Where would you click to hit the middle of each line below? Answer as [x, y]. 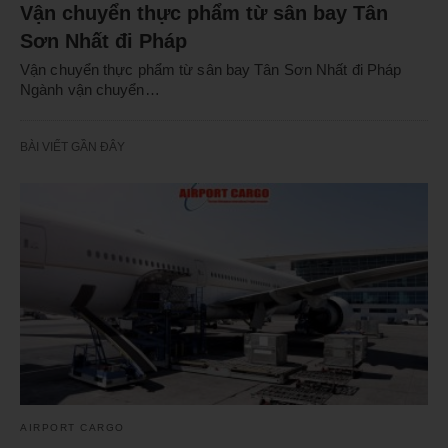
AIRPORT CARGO [72, 427]
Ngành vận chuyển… [90, 89]
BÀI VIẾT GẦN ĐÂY [72, 146]
